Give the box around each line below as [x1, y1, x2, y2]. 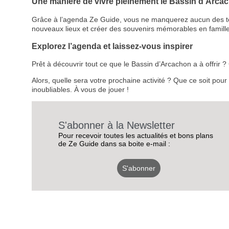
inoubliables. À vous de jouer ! [32, 85, 129, 94]
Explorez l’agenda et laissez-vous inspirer [32, 41, 193, 51]
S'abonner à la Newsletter [58, 120, 175, 131]
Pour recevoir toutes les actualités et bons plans [58, 131, 213, 140]
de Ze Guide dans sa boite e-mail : [58, 140, 170, 148]
